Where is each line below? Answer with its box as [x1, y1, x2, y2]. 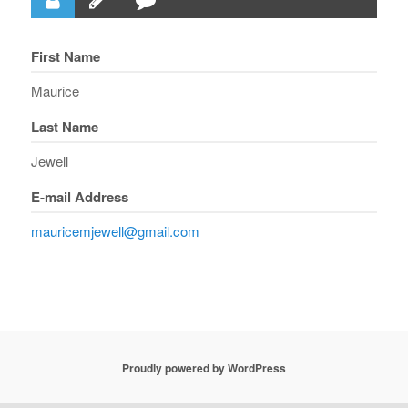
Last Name [31, 117, 99, 138]
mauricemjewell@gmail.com [31, 221, 200, 241]
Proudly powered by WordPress [122, 359, 286, 376]
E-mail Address [31, 187, 129, 208]
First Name [31, 46, 101, 67]
